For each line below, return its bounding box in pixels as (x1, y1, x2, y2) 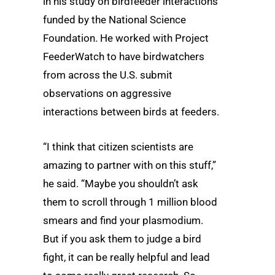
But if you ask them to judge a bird (43, 232, 201, 245)
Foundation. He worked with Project (43, 31, 209, 44)
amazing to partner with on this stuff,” (43, 158, 216, 171)
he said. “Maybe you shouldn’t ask (43, 177, 198, 190)
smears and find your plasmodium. (43, 214, 203, 227)
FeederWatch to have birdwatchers (43, 50, 204, 63)
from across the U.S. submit (43, 68, 172, 81)
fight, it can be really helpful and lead (43, 250, 210, 263)
